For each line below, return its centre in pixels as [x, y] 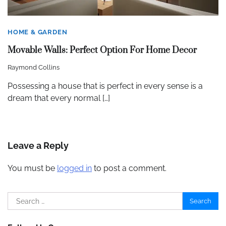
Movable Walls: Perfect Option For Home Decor [102, 51]
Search [20, 198]
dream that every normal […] [59, 98]
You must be [32, 168]
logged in [74, 168]
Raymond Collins [34, 68]
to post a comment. [129, 168]
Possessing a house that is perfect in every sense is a [105, 86]
